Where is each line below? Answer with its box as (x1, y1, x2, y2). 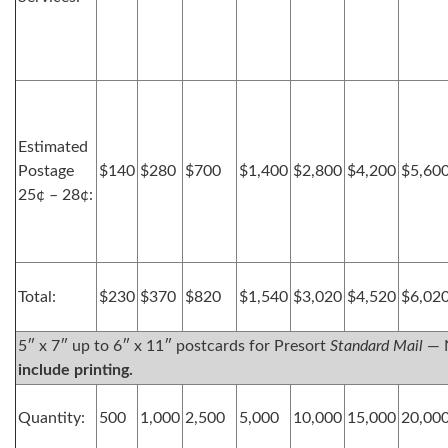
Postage (18, 163, 74, 179)
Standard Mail (330, 338, 423, 354)
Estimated (18, 139, 88, 155)
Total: (18, 289, 56, 305)
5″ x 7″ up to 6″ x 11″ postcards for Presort (18, 338, 330, 354)
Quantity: (18, 410, 85, 426)
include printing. (18, 362, 133, 378)
